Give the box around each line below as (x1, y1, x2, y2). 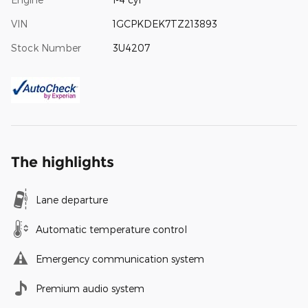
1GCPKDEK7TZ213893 (112, 17, 217, 30)
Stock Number (11, 41, 81, 54)
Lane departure (36, 193, 108, 206)
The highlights (11, 153, 114, 170)
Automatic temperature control (36, 223, 187, 235)
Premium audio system (36, 282, 144, 294)
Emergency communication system (36, 252, 204, 265)
